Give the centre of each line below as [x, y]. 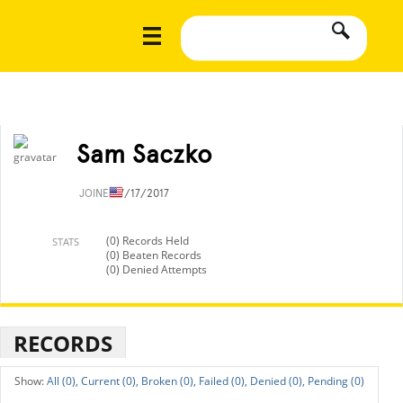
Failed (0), [223, 381]
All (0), [63, 381]
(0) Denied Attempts [157, 269]
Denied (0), [278, 381]
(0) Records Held [148, 241]
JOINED [99, 193]
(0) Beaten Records [154, 255]
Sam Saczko [144, 154]
